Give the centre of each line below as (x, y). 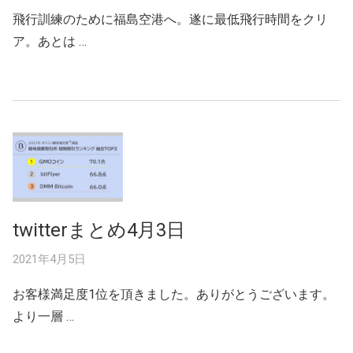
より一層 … (43, 316)
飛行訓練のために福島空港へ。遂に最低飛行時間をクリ (170, 19)
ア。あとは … (50, 41)
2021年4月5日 (49, 259)
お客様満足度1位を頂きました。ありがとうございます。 (174, 294)
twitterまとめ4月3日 (99, 230)
